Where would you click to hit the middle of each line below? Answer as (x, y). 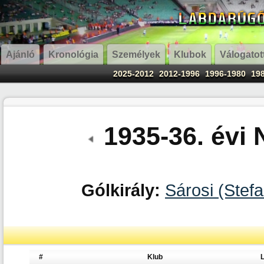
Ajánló (20, 55)
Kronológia (73, 55)
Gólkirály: (121, 190)
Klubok (190, 55)
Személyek (136, 55)
